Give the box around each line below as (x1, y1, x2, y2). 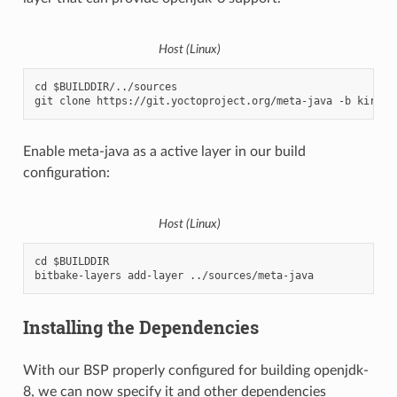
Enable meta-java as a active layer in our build (22, 144, 306, 160)
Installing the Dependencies (22, 315, 259, 339)
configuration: (22, 166, 110, 181)
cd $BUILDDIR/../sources (34, 81, 177, 94)
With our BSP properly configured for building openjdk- (22, 363, 369, 378)
